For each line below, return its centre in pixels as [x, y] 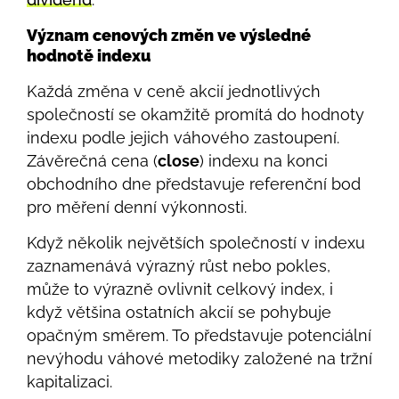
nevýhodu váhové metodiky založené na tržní [199, 359]
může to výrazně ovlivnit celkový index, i [180, 289]
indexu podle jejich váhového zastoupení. [183, 137]
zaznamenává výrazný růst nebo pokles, [179, 266]
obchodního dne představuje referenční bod [194, 183]
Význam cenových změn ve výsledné [169, 35]
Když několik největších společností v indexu [196, 243]
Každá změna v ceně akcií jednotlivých [174, 91]
